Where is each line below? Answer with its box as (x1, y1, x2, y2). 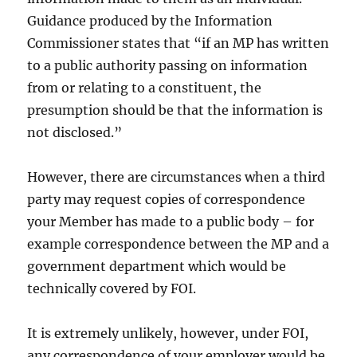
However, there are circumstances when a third (27, 169, 326, 186)
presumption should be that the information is (27, 102, 324, 119)
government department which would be (27, 258, 287, 275)
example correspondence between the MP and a (27, 236, 330, 253)
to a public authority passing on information (27, 57, 308, 74)
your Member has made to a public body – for (27, 214, 315, 230)
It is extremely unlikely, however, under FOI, (27, 325, 309, 342)
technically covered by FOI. (27, 280, 197, 297)
